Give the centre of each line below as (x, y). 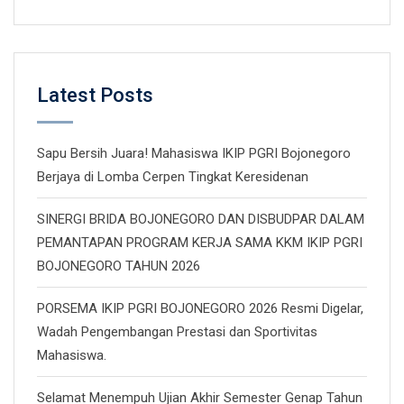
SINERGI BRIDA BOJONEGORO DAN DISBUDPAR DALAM (201, 219)
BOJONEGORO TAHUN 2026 (119, 266)
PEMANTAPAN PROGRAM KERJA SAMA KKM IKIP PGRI (200, 243)
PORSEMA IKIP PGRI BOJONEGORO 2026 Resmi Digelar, (200, 308)
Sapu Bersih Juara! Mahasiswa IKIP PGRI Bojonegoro (194, 153)
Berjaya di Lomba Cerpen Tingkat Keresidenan (173, 177)
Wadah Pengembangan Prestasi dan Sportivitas (177, 332)
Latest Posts (95, 95)
